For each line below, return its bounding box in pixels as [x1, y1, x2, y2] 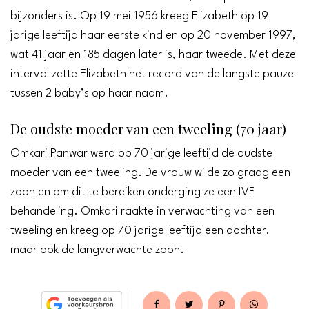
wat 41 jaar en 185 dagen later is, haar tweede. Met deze [10, 48, 296, 61]
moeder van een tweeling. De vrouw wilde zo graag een [10, 166, 290, 179]
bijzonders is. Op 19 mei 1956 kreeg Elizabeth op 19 [10, 10, 268, 22]
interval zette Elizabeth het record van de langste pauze [10, 68, 294, 80]
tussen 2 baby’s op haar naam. [10, 87, 168, 99]
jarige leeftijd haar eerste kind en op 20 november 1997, [10, 29, 296, 41]
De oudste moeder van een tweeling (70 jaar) [10, 119, 286, 138]
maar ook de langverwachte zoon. [10, 243, 184, 256]
